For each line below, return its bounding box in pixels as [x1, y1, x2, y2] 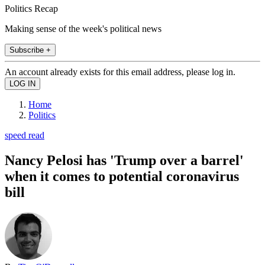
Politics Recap [5, 3, 58, 14]
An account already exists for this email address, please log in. [5, 66, 235, 77]
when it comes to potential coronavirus [5, 168, 239, 184]
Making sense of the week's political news [5, 23, 161, 34]
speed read [5, 130, 44, 140]
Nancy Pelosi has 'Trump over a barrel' [5, 152, 244, 168]
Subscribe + [9, 45, 51, 54]
